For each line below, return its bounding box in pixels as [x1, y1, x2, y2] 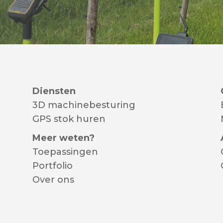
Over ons [32, 174, 74, 186]
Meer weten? [32, 132, 95, 144]
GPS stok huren [32, 113, 106, 125]
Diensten [32, 86, 76, 97]
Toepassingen [32, 146, 98, 158]
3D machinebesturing [32, 100, 135, 111]
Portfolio [32, 160, 73, 172]
